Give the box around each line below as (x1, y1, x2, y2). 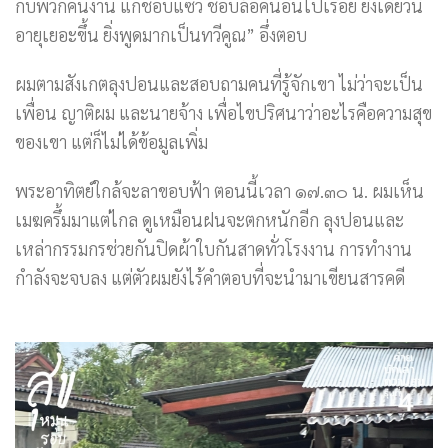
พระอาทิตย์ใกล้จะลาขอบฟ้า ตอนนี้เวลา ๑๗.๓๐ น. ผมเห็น (15, 179, 424, 202)
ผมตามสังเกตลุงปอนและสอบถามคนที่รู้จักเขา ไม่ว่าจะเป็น (15, 72, 423, 95)
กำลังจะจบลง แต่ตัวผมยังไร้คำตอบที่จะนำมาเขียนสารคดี (15, 266, 405, 289)
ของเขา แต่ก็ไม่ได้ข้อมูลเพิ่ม (15, 130, 208, 153)
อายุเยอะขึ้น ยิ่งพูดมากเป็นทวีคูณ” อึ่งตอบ (15, 23, 307, 46)
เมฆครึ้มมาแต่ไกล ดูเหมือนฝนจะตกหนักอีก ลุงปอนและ (15, 208, 404, 231)
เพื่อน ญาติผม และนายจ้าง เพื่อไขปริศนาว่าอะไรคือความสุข (15, 101, 432, 124)
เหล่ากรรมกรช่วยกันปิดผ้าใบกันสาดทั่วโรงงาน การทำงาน (15, 237, 412, 260)
